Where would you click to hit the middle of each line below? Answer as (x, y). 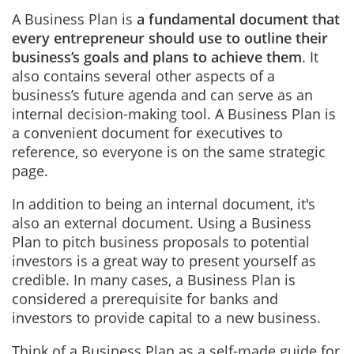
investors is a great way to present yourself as (164, 261)
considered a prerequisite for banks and (145, 299)
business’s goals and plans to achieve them (157, 57)
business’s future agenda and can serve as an (162, 95)
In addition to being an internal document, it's (164, 204)
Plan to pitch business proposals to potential (161, 242)
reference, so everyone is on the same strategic (169, 152)
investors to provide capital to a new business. (166, 318)
